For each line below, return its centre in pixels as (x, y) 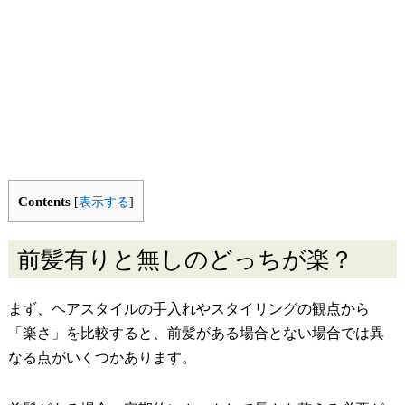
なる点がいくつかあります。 (102, 358)
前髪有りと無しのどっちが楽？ (185, 260)
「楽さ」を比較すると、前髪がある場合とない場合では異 (196, 334)
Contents (44, 202)
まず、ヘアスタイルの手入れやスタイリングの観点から (188, 309)
